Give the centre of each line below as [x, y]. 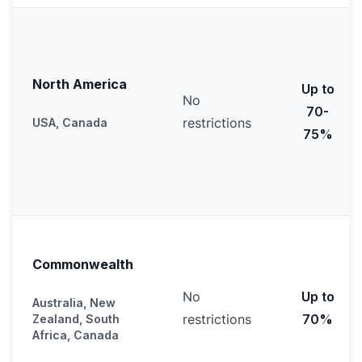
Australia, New [74, 303]
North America [80, 84]
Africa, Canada [76, 335]
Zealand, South [76, 319]
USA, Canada [70, 122]
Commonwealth [83, 264]
